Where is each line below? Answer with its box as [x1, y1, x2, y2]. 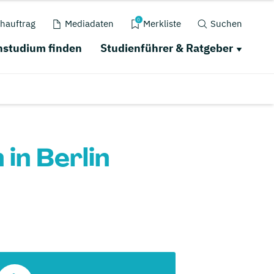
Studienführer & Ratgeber [100, 41, 233, 55]
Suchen [210, 18, 242, 29]
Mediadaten [64, 18, 114, 29]
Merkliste [143, 18, 181, 29]
